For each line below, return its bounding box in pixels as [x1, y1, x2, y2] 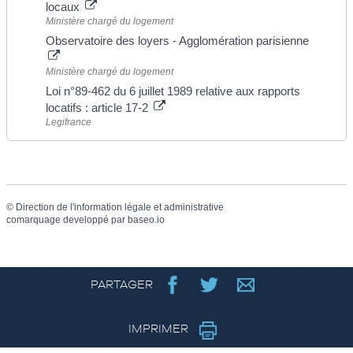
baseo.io [128, 214, 165, 225]
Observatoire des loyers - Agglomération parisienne [46, 34, 309, 48]
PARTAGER [90, 277, 153, 292]
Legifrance [46, 117, 91, 128]
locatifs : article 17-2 [46, 101, 151, 115]
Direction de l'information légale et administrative [16, 201, 224, 213]
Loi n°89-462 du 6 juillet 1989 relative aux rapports [46, 84, 300, 98]
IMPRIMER [128, 321, 191, 335]
